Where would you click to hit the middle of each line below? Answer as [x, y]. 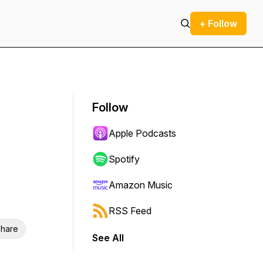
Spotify [124, 159]
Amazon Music [141, 185]
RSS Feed [130, 211]
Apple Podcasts [142, 133]
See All [108, 238]
